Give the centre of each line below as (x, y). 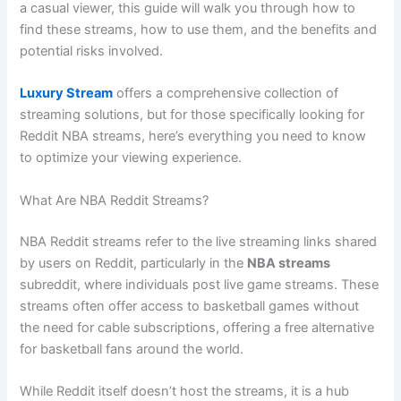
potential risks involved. (92, 51)
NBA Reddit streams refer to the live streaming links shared (199, 241)
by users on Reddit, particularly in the (134, 263)
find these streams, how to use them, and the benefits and (199, 29)
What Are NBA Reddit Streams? (115, 200)
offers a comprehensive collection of (226, 94)
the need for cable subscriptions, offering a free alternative (197, 327)
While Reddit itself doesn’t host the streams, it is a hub (185, 391)
